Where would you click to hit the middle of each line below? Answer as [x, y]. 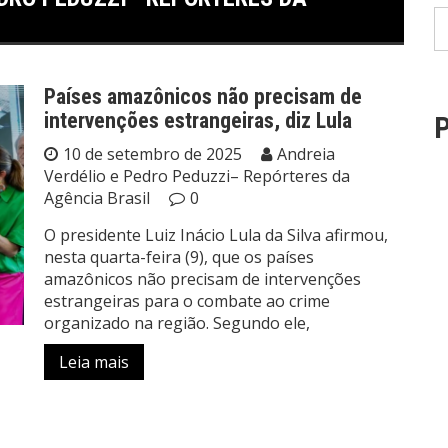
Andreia [306, 154]
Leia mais [94, 362]
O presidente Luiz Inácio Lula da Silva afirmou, [216, 235]
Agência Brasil [97, 198]
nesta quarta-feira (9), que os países [179, 257]
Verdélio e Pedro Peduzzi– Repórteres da [197, 176]
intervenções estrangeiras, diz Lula [198, 121]
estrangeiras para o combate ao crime [187, 301]
